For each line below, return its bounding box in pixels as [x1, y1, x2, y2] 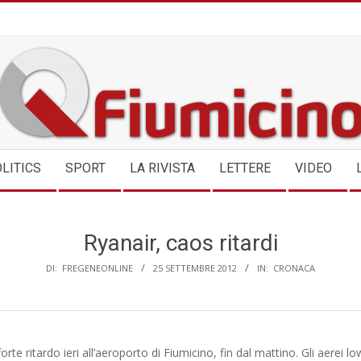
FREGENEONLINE [60, 262, 135, 274]
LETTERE [219, 160, 271, 176]
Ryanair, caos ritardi [83, 230, 278, 256]
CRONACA [273, 262, 315, 274]
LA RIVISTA [130, 160, 195, 176]
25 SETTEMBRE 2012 [153, 262, 237, 274]
